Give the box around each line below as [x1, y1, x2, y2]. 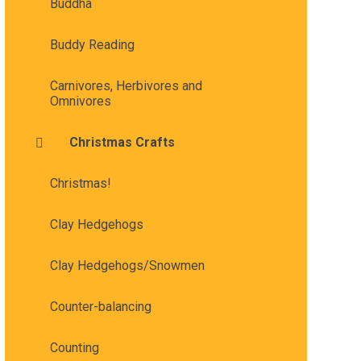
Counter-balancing [49, 299, 151, 315]
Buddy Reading [49, 37, 135, 53]
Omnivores [49, 93, 111, 110]
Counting [49, 340, 99, 356]
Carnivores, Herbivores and [49, 78, 202, 94]
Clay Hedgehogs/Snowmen [49, 258, 205, 274]
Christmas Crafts [68, 135, 175, 151]
